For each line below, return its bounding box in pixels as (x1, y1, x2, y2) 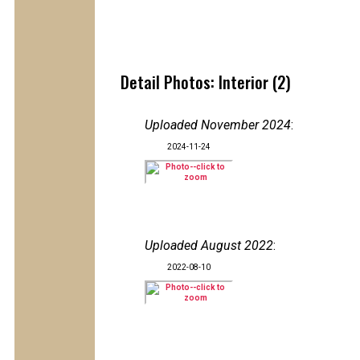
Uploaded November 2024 (145, 117, 291, 133)
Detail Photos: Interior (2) (121, 70, 291, 94)
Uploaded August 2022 (145, 238, 273, 253)
